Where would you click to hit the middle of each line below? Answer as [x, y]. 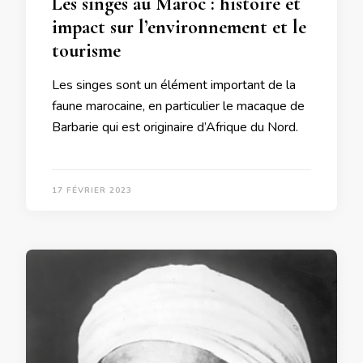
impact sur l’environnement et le [179, 27]
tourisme [86, 50]
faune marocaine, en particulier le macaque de [178, 106]
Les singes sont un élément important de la [174, 85]
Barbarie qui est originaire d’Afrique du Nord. [175, 127]
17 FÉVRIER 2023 [92, 190]
